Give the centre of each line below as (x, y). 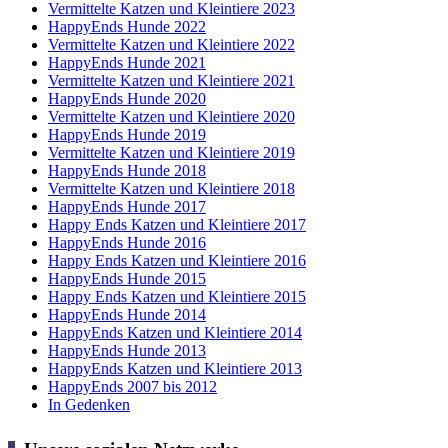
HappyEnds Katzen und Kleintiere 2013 (175, 368)
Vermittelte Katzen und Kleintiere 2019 (171, 152)
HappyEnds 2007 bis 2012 (132, 386)
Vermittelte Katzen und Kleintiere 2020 (171, 116)
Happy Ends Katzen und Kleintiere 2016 (177, 260)
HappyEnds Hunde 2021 (127, 62)
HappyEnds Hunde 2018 (127, 170)
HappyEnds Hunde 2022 (127, 26)
